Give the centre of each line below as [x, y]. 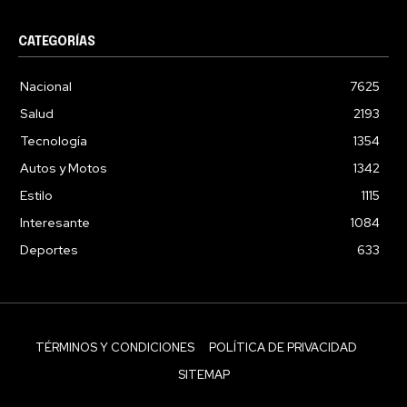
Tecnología [54, 140]
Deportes [49, 249]
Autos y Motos [64, 168]
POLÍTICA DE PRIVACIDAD [283, 347]
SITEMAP [203, 374]
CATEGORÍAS [57, 41]
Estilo [36, 195]
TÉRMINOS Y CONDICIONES [115, 347]
